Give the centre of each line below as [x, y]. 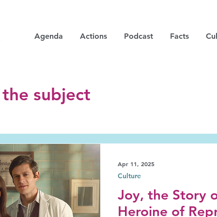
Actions [93, 36]
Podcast [138, 36]
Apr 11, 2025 [136, 164]
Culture [129, 176]
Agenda [48, 36]
